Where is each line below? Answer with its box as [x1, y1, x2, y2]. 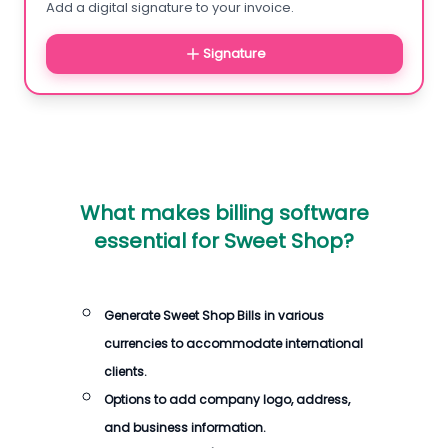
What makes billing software [79, 199, 369, 227]
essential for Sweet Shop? [94, 227, 354, 255]
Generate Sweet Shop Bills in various [104, 307, 324, 324]
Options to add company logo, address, [104, 391, 350, 408]
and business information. [104, 419, 266, 436]
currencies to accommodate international [104, 335, 363, 352]
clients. [104, 363, 147, 380]
